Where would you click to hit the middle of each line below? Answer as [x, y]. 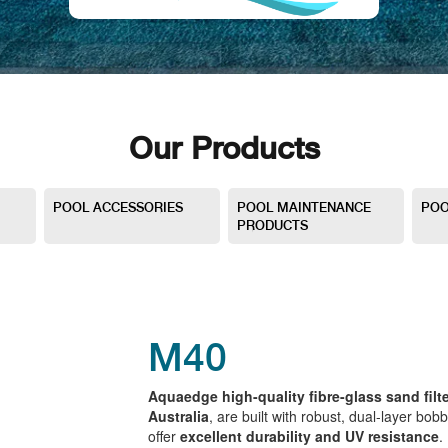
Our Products [224, 145]
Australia [179, 415]
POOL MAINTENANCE [304, 206]
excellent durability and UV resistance [310, 435]
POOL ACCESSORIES [118, 206]
